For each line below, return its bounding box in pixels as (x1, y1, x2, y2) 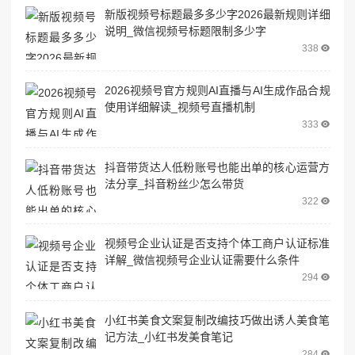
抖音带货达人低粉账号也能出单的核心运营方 (104, 160, 330, 174)
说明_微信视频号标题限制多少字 (104, 24, 266, 37)
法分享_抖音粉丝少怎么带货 (104, 177, 244, 190)
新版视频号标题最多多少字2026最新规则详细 (104, 7, 330, 21)
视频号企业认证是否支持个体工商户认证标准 (104, 237, 330, 250)
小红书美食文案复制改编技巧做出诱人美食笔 (104, 313, 330, 326)
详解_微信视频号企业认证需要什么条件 (104, 254, 300, 267)
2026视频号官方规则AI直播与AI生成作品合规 (104, 84, 330, 97)
